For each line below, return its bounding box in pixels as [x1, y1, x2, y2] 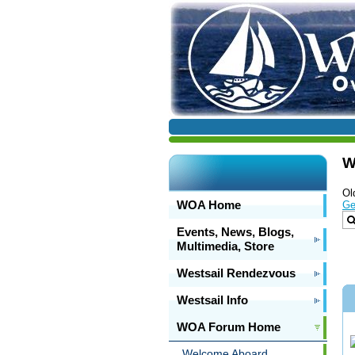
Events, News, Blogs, [176, 225, 294, 239]
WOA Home [176, 198, 241, 212]
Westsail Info [176, 293, 248, 307]
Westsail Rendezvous [176, 266, 296, 280]
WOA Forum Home [176, 320, 281, 334]
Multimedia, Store [176, 239, 274, 253]
